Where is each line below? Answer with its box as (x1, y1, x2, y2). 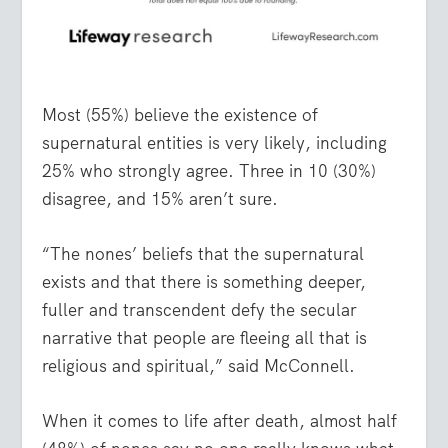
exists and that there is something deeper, (42, 270, 367, 293)
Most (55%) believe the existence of (42, 103, 319, 126)
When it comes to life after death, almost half (42, 410, 398, 433)
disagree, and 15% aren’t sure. (42, 187, 279, 210)
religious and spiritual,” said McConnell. (42, 354, 356, 377)
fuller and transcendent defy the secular (42, 298, 358, 321)
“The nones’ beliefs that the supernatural (42, 242, 365, 265)
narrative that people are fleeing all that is (42, 326, 368, 349)
